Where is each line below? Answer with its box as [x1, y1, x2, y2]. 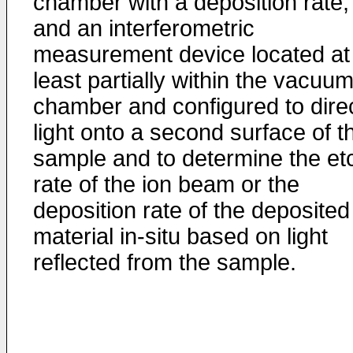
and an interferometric [33, 16, 255, 41]
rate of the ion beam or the [33, 172, 299, 197]
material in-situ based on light [33, 224, 328, 249]
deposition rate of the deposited [33, 198, 350, 223]
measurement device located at [33, 42, 350, 67]
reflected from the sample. [33, 250, 296, 275]
